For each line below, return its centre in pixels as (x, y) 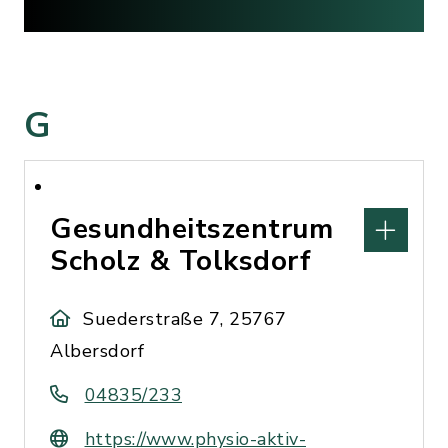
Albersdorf (97, 351)
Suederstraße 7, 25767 (185, 319)
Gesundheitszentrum (191, 229)
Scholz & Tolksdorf (180, 261)
